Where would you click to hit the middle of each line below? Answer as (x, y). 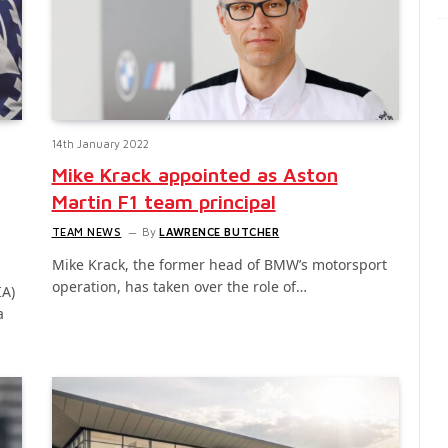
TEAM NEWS (86, 231)
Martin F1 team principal (163, 201)
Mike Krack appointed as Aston (194, 174)
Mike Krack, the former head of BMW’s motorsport (219, 264)
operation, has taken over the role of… (179, 286)
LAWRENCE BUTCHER (219, 231)
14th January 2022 (100, 143)
